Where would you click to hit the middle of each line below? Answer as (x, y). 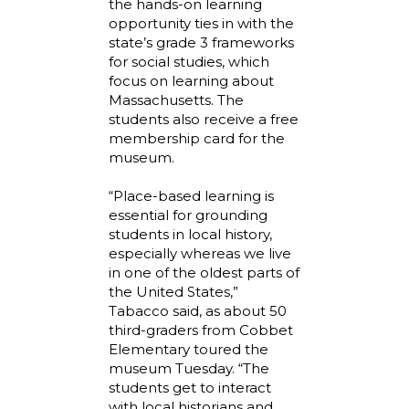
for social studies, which (189, 61)
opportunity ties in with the (201, 23)
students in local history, (190, 234)
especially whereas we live (200, 253)
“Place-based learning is (191, 195)
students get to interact (190, 387)
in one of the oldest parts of (204, 272)
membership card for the (197, 138)
